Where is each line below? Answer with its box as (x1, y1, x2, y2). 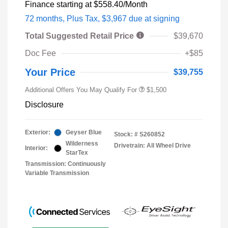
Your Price (25, 67, 75, 78)
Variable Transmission (25, 169, 89, 177)
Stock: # (114, 131, 138, 138)
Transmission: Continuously (25, 160, 106, 168)
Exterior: (25, 129, 50, 136)
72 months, (25, 14, 67, 23)
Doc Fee (25, 49, 56, 58)
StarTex (66, 149, 88, 157)
